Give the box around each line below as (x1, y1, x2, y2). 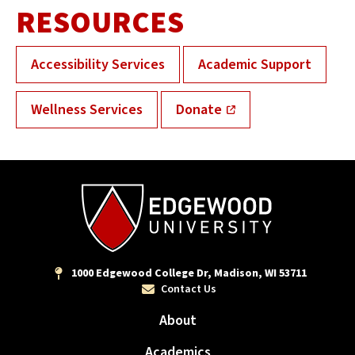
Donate (176, 99, 222, 120)
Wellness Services (31, 99, 143, 120)
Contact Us (161, 281, 216, 297)
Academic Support (198, 54, 311, 74)
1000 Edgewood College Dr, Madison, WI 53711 (71, 265, 307, 281)
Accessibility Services (31, 54, 165, 74)
